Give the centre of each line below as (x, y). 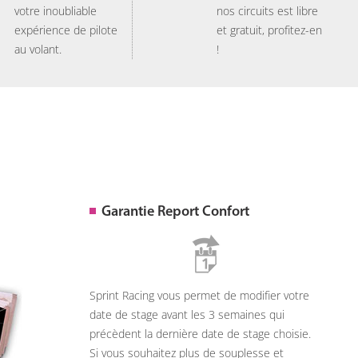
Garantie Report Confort (175, 212)
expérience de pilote (66, 30)
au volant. (38, 49)
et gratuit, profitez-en (269, 30)
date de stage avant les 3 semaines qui (187, 314)
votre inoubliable (56, 11)
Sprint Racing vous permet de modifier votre (199, 295)
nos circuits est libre (267, 11)
